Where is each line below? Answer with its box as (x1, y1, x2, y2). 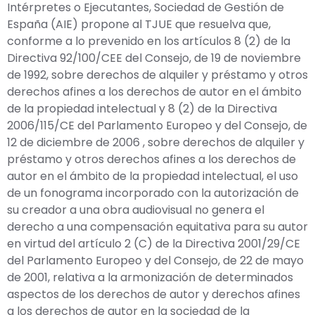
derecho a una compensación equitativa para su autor (7, 218, 308, 235)
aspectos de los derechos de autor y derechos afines (7, 285, 300, 302)
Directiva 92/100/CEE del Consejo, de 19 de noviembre (7, 49, 301, 66)
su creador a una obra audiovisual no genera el (7, 201, 264, 218)
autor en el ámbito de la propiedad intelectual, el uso (7, 167, 298, 184)
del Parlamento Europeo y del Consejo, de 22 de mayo (7, 252, 304, 269)
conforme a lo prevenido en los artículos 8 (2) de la (7, 32, 290, 49)
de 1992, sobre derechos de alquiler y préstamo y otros (7, 66, 308, 83)
